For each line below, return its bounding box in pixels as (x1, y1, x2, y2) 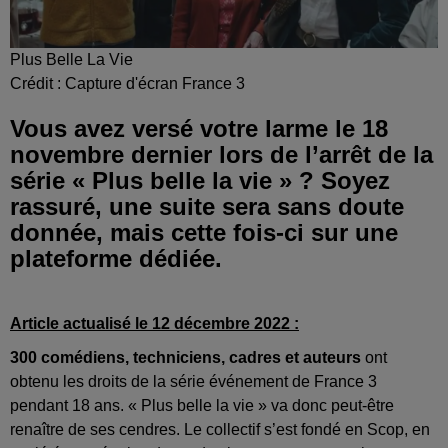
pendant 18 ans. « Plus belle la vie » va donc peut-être (10, 396, 394, 414)
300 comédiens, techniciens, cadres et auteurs (10, 348, 365, 366)
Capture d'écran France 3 (65, 74, 245, 92)
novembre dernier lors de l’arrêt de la (10, 140, 433, 168)
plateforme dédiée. (10, 244, 222, 272)
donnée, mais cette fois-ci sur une (10, 218, 398, 246)
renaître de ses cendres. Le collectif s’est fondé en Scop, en (10, 420, 430, 438)
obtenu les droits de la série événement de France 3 (10, 372, 377, 390)
